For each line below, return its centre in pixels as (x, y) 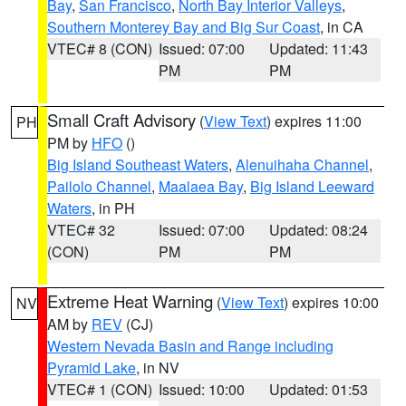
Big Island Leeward (312, 186)
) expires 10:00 (331, 302)
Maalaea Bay (201, 186)
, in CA (342, 27)
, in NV (158, 367)
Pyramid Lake (92, 367)
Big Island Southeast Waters (138, 164)
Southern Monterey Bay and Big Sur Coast (184, 27)
